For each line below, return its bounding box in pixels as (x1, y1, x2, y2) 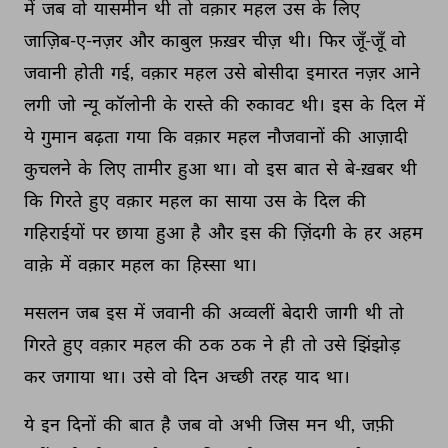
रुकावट (246, 93, 297, 115)
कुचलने (24, 157, 74, 179)
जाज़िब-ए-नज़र (24, 29, 125, 51)
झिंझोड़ (353, 333, 403, 355)
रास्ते (184, 93, 216, 115)
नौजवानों (267, 125, 328, 147)
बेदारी (282, 301, 321, 323)
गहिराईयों (24, 221, 88, 243)
